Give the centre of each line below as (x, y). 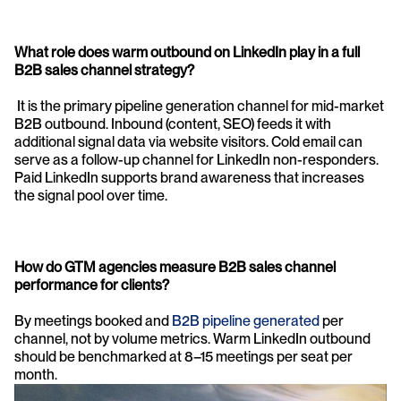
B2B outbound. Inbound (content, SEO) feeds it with (173, 124)
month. (36, 375)
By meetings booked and (93, 321)
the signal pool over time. (91, 196)
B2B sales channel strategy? (104, 71)
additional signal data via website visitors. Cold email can (188, 142)
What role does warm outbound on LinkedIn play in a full (187, 53)
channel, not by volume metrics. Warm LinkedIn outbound (192, 339)
